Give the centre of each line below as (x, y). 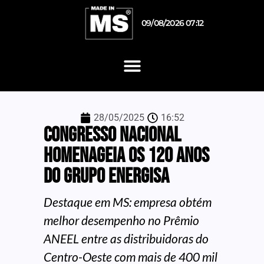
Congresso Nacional (112, 135)
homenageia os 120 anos (126, 156)
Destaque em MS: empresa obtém (128, 202)
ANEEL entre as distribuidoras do (126, 238)
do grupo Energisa (106, 176)
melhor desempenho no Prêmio (121, 220)
